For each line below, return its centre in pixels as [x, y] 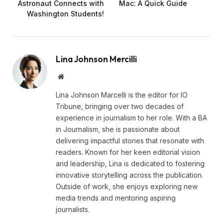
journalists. [73, 209]
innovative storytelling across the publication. [129, 175]
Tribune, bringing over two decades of [120, 106]
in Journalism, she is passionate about [118, 129]
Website [74, 76]
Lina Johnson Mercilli [96, 59]
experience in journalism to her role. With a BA [131, 117]
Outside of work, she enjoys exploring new [127, 186]
